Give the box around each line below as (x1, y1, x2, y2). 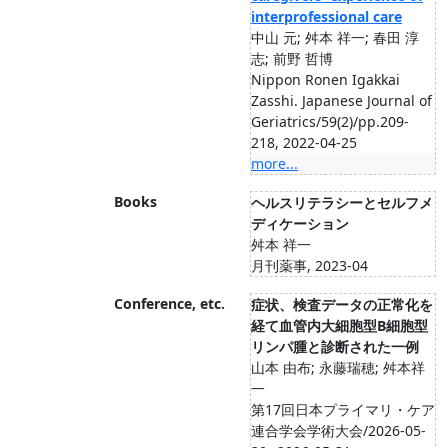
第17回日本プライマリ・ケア (251, 400, 435, 419)
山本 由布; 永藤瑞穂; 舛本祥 (251, 358, 425, 377)
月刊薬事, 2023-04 (251, 256, 368, 275)
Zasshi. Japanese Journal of (251, 91, 432, 110)
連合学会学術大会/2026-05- (251, 421, 426, 440)
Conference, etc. (114, 294, 225, 313)
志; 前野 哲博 (251, 49, 333, 68)
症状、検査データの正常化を (251, 295, 433, 314)
